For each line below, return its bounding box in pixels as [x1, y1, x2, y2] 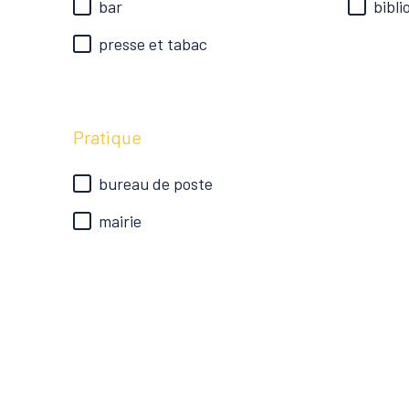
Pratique [73, 126, 142, 148]
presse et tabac [99, 34, 207, 54]
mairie [99, 211, 142, 231]
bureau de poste [99, 173, 213, 194]
